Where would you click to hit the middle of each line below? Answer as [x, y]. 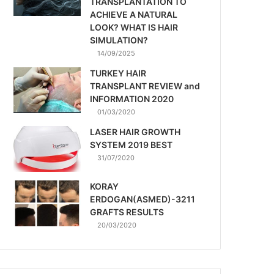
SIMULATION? [119, 40]
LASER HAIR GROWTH [135, 132]
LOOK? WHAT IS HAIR [134, 27]
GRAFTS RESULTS [127, 212]
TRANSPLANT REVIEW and [145, 86]
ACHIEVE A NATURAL [134, 14]
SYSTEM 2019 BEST [131, 145]
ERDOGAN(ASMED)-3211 [143, 199]
